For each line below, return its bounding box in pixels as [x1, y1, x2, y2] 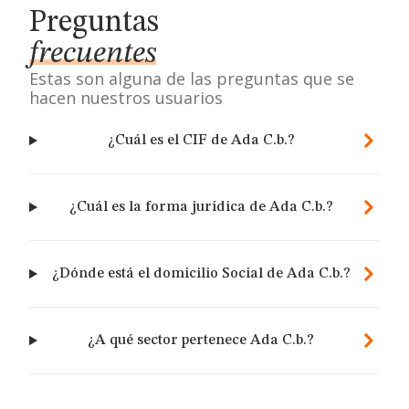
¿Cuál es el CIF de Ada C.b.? [107, 133, 295, 148]
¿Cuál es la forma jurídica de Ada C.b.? [68, 200, 333, 215]
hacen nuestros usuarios [29, 87, 223, 109]
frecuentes [29, 38, 156, 69]
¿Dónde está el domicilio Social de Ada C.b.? [51, 267, 351, 281]
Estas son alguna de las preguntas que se [29, 68, 354, 89]
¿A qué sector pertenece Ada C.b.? [88, 333, 315, 348]
